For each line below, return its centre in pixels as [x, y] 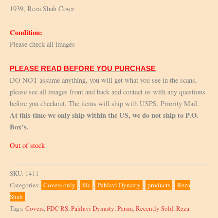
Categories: [26, 185]
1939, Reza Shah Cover [42, 8]
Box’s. [20, 127]
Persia [125, 209]
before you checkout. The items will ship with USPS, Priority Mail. [104, 103]
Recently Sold [154, 209]
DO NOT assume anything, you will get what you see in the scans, [103, 80]
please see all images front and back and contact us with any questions [108, 91]
